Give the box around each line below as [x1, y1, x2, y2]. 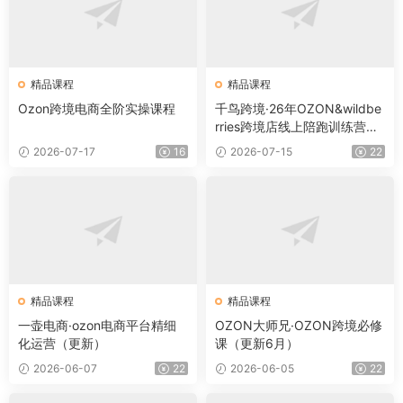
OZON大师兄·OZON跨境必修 [215, 318, 382, 333]
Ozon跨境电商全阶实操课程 [18, 101, 175, 116]
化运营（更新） [18, 336, 106, 351]
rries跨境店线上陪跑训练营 [215, 119, 366, 134]
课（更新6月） [215, 336, 299, 351]
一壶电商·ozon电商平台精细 [18, 318, 176, 333]
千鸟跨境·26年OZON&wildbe [215, 101, 381, 116]
